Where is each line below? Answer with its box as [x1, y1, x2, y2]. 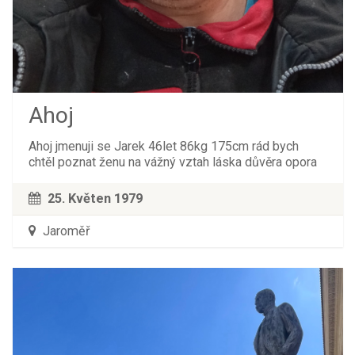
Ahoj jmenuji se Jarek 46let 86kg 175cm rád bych [28, 138, 299, 154]
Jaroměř [39, 223, 90, 239]
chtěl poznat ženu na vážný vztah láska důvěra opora [28, 154, 317, 170]
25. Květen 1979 [47, 190, 143, 206]
